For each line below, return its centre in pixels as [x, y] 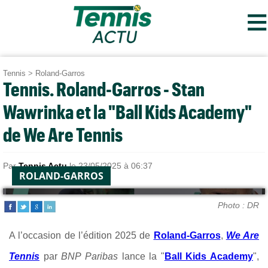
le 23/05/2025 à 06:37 [110, 166]
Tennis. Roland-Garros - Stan [104, 89]
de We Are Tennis [63, 134]
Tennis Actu [43, 166]
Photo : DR [238, 205]
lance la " [141, 256]
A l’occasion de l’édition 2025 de [81, 235]
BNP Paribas [89, 256]
